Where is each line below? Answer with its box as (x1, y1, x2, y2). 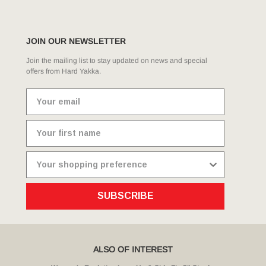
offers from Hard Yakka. (26, 66, 101, 75)
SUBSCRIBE (97, 191, 154, 201)
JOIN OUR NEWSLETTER (26, 36, 126, 46)
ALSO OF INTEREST (93, 244, 173, 254)
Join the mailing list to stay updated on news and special (26, 56, 207, 65)
